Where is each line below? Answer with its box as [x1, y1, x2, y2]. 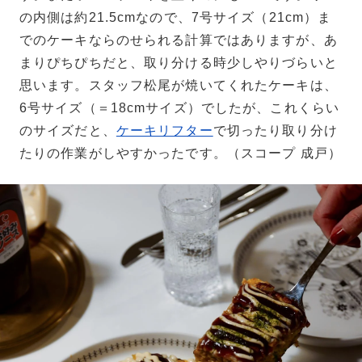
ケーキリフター [116, 123, 213, 137]
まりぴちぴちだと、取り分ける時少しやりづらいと [19, 55, 338, 69]
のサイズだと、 [19, 123, 116, 137]
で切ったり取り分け [213, 123, 338, 137]
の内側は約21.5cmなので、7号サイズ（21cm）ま [19, 10, 332, 24]
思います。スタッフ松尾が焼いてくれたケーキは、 [19, 78, 338, 92]
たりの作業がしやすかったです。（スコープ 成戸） [19, 145, 342, 160]
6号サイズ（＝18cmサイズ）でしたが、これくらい [19, 100, 339, 115]
